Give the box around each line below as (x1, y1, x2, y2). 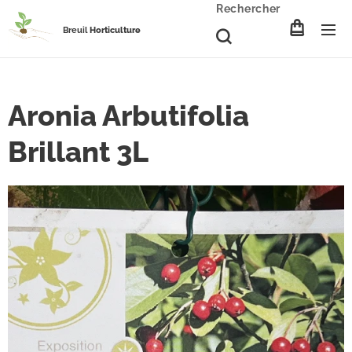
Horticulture (90, 25, 143, 35)
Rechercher (216, 2, 280, 15)
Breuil (63, 25, 90, 35)
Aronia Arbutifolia (8, 99, 249, 132)
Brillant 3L (8, 135, 148, 168)
